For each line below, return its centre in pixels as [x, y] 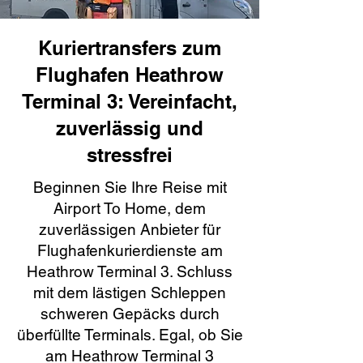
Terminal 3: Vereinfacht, [130, 101]
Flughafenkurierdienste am [130, 250]
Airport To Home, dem [130, 208]
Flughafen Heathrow [130, 75]
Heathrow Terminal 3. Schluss [130, 271]
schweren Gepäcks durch [130, 314]
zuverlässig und [130, 128]
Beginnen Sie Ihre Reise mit [130, 187]
